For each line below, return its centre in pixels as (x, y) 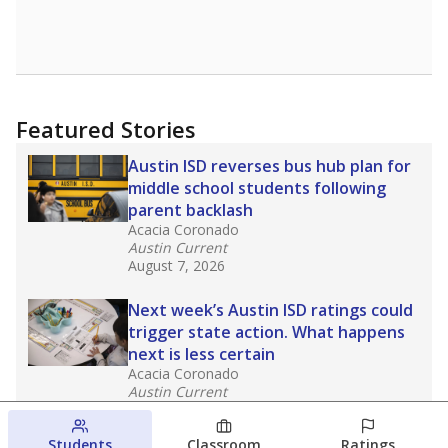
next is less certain (201, 354)
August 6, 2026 (176, 409)
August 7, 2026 (176, 265)
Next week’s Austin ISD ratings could (270, 310)
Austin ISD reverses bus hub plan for (269, 166)
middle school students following (257, 188)
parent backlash (192, 210)
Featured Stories (106, 129)
